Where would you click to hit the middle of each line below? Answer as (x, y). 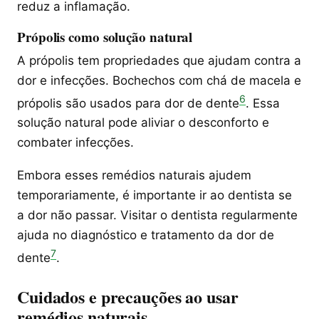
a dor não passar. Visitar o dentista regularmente (157, 215)
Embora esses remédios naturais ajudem (134, 176)
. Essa (263, 103)
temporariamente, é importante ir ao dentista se (155, 195)
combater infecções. (75, 143)
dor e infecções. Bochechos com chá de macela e (159, 80)
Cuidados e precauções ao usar (128, 297)
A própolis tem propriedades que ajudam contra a (159, 60)
